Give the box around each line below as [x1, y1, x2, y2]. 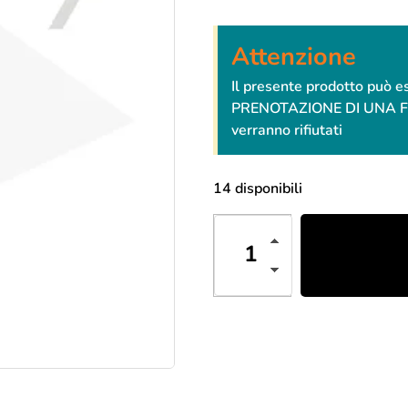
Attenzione [231, 40, 356, 74]
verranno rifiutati [231, 120, 342, 140]
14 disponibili [213, 178, 302, 199]
